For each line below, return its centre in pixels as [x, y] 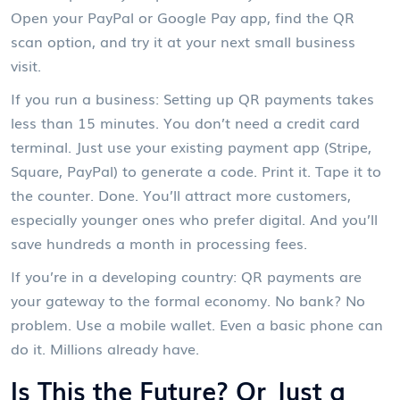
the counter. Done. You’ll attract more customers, [181, 194]
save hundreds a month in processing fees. [159, 242]
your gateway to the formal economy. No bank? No [188, 300]
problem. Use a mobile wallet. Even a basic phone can [197, 324]
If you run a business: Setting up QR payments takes [192, 98]
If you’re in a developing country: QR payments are [186, 275]
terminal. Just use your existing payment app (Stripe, [191, 146]
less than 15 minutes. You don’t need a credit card [185, 122]
